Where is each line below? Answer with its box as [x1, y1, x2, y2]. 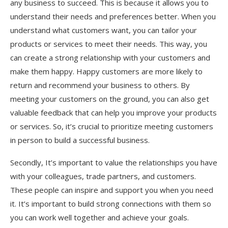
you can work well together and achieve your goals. [10, 212, 189, 222]
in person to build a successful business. [10, 134, 150, 145]
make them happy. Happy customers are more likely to [10, 66, 203, 76]
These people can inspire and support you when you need [10, 184, 213, 195]
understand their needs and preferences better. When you [10, 11, 216, 21]
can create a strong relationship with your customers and [10, 52, 210, 63]
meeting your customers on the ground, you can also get [10, 93, 209, 104]
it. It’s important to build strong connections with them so [10, 198, 211, 209]
